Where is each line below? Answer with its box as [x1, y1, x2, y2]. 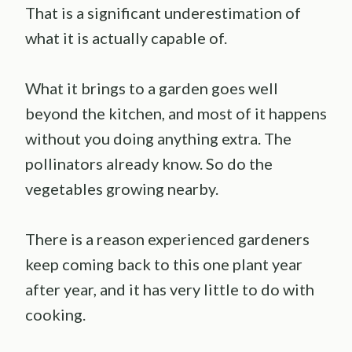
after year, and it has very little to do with [25, 280, 314, 299]
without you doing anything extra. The [25, 129, 291, 148]
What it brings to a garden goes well [25, 79, 278, 98]
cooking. [25, 305, 86, 324]
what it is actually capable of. [25, 28, 227, 48]
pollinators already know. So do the [25, 154, 273, 174]
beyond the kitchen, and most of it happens [25, 104, 327, 123]
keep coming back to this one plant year [25, 255, 302, 274]
